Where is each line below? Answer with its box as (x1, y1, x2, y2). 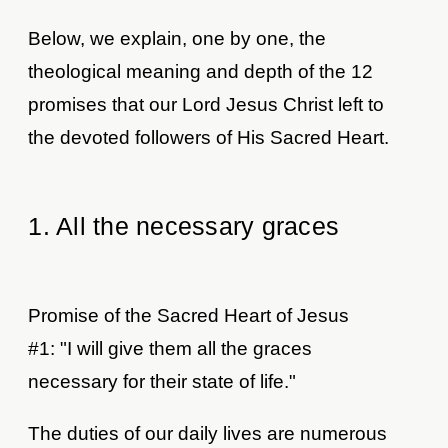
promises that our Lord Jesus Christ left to (28, 94, 385, 116)
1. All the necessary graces (28, 212, 340, 241)
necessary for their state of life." (28, 371, 297, 393)
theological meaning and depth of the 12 (28, 61, 374, 83)
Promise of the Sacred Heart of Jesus (28, 305, 350, 327)
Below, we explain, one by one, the (28, 28, 327, 50)
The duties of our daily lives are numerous (28, 423, 388, 445)
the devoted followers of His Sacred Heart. (28, 127, 390, 149)
